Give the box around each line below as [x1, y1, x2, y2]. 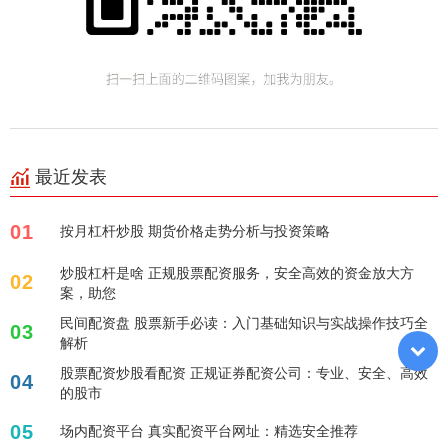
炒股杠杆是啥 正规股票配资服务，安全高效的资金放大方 [60, 263, 414, 283]
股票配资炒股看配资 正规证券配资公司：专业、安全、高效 [60, 363, 428, 383]
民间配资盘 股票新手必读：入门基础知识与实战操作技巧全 [60, 313, 428, 333]
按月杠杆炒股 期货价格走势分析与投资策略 [60, 221, 330, 241]
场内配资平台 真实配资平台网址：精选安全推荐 [60, 421, 358, 441]
